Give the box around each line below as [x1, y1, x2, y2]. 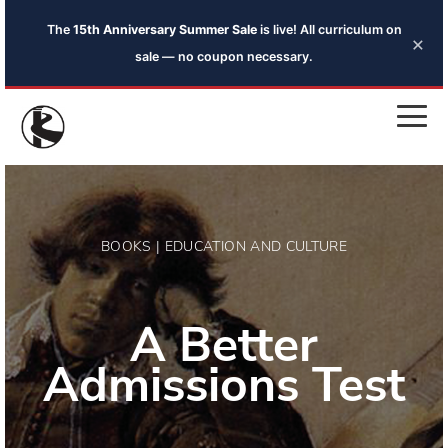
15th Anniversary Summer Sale [72, 22, 257, 37]
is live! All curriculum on [256, 22, 402, 37]
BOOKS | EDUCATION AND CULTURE [100, 237, 348, 256]
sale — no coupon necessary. [135, 49, 313, 64]
